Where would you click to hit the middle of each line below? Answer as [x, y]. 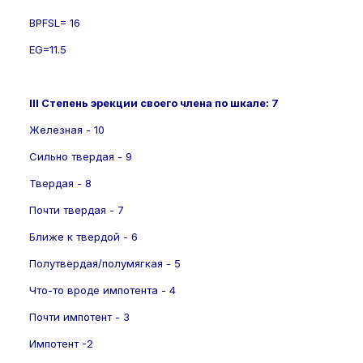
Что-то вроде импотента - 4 [102, 290]
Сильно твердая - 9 [81, 156]
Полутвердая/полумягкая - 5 [105, 263]
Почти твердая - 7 [77, 209]
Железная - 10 [67, 129]
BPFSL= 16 [55, 22]
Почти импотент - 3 [79, 316]
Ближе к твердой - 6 [83, 236]
